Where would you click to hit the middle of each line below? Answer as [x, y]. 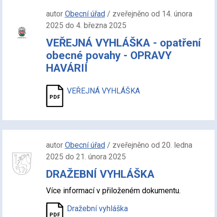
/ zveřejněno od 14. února [148, 14]
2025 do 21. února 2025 [86, 157]
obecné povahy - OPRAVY [108, 55]
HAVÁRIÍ [67, 68]
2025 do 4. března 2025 [86, 25]
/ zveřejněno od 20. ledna [148, 145]
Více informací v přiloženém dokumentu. [114, 191]
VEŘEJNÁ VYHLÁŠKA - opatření [123, 43]
